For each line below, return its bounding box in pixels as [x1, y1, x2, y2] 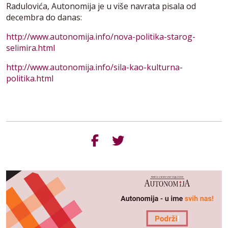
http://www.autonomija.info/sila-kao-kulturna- [6, 61, 183, 73]
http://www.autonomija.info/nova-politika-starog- [6, 31, 195, 42]
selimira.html [6, 42, 55, 53]
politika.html [6, 72, 53, 84]
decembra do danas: [6, 11, 82, 23]
